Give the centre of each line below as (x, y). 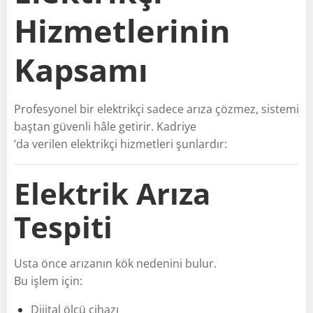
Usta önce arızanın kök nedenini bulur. (115, 263)
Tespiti (63, 226)
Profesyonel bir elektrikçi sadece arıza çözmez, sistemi (156, 109)
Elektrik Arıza (112, 193)
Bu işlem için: (48, 281)
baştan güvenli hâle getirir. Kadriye (105, 126)
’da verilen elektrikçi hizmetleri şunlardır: (121, 144)
